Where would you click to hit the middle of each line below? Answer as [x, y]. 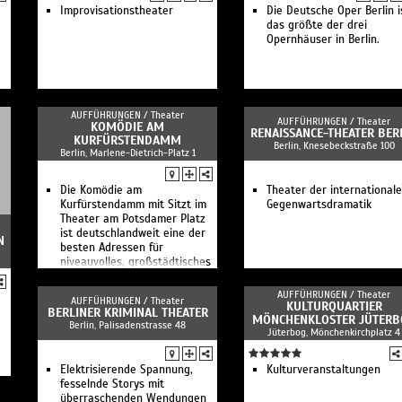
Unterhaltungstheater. [117, 276]
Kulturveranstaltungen [323, 370]
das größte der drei [317, 25]
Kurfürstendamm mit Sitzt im [133, 205]
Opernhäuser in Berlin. [323, 39]
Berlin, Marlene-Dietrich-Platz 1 [127, 153]
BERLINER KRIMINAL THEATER [127, 313]
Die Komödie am [101, 190]
